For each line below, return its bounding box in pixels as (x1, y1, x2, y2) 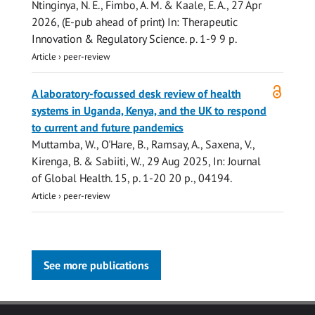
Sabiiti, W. (96, 154, 142, 169)
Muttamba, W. (32, 137, 96, 152)
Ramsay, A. (151, 137, 200, 152)
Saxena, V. (205, 137, 252, 152)
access (31, 94, 62, 109)
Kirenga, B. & (32, 154, 96, 169)
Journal (228, 154, 261, 169)
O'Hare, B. (101, 137, 146, 152)
